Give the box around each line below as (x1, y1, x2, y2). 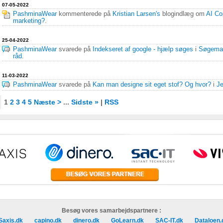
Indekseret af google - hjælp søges (93, 46, 193, 53)
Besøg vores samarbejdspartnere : (62, 207, 161, 214)
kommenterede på (57, 10, 112, 17)
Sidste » (71, 98, 99, 106)
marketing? (13, 17, 45, 24)
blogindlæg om (160, 10, 206, 17)
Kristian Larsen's (112, 10, 160, 17)
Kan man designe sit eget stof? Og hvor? (93, 81, 211, 88)
